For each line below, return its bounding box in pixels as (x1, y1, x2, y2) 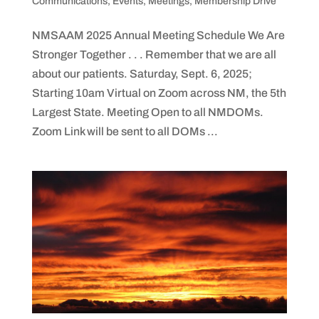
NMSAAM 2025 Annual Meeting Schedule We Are (31, 28, 285, 41)
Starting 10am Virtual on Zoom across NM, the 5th (31, 86, 286, 99)
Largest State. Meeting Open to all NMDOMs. (31, 105, 263, 118)
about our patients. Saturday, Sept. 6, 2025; (31, 67, 252, 80)
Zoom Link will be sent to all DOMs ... (31, 125, 218, 137)
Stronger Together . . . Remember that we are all (31, 48, 276, 61)
